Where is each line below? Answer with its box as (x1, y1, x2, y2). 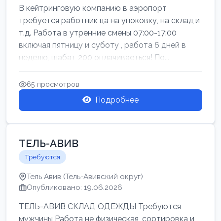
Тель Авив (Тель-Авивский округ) (27, 172, 143, 181)
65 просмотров (27, 80, 79, 88)
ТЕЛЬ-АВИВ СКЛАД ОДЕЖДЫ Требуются (19, 202, 181, 211)
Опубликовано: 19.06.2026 (27, 183, 122, 192)
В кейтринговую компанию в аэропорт (19, 3, 167, 13)
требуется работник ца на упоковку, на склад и (19, 16, 200, 25)
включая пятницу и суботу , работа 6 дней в (19, 40, 186, 50)
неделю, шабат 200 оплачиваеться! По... (19, 53, 169, 62)
